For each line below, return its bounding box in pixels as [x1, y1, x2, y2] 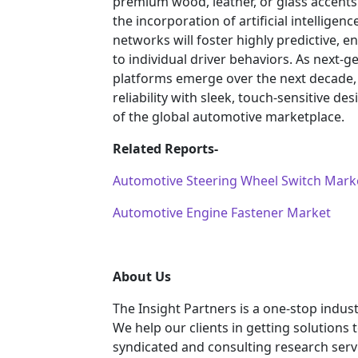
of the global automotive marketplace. [113, 108, 344, 126]
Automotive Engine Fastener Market [113, 204, 331, 222]
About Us [113, 268, 171, 286]
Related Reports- [113, 140, 218, 158]
